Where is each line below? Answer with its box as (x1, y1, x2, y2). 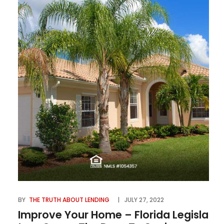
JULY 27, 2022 (124, 195, 164, 204)
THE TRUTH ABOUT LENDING (29, 195, 109, 204)
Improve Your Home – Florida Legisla (18, 207, 208, 222)
